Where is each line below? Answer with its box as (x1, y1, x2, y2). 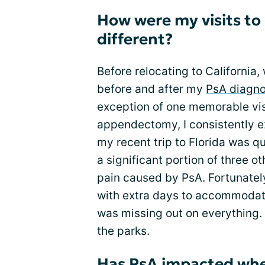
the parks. (97, 224, 150, 238)
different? (97, 30, 173, 49)
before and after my (97, 82, 206, 96)
